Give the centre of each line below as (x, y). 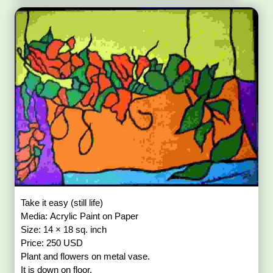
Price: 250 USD (52, 243)
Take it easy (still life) (62, 202)
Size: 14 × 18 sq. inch (64, 229)
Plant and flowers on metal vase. (86, 256)
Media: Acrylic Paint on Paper (80, 216)
